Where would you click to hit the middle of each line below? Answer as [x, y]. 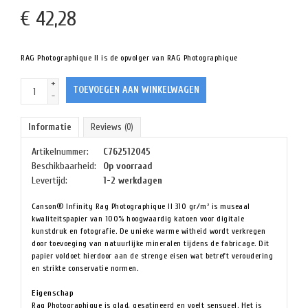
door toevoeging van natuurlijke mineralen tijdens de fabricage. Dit [151, 243]
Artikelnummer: [60, 152]
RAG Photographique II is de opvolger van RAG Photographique [129, 58]
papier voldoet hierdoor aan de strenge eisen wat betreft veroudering [152, 256]
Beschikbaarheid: [64, 166]
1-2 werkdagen [133, 180]
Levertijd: [49, 180]
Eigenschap [53, 293]
